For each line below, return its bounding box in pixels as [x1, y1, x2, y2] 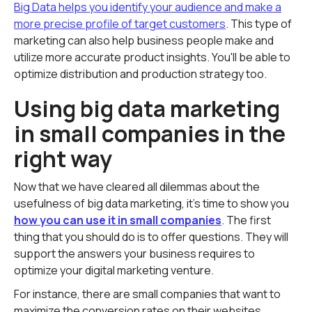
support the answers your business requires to [14, 246, 255, 261]
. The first [221, 212, 271, 228]
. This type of [226, 16, 292, 31]
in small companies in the [14, 118, 286, 149]
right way [14, 143, 112, 174]
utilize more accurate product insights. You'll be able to [14, 49, 290, 65]
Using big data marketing [14, 93, 280, 124]
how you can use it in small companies [14, 212, 221, 228]
